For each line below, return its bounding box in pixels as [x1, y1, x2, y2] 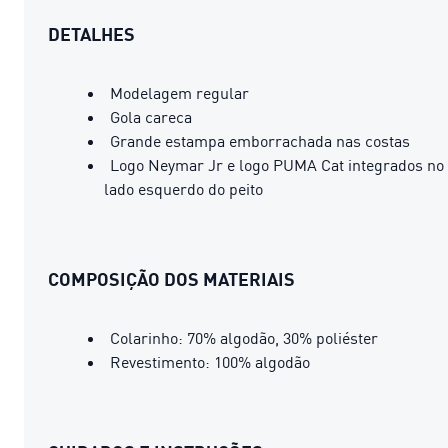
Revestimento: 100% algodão [110, 351, 310, 372]
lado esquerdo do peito [104, 178, 263, 199]
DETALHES [48, 22, 135, 45]
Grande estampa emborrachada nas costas [110, 130, 410, 151]
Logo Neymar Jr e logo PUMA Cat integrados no [110, 154, 444, 175]
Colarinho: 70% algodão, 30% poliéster [110, 327, 378, 348]
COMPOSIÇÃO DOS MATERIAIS [48, 267, 295, 290]
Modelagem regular [110, 82, 249, 103]
